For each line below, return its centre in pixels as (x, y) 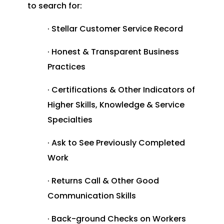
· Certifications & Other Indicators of (121, 90)
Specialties (70, 120)
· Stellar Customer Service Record (115, 29)
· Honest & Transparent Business (113, 52)
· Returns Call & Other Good (103, 181)
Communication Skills (91, 196)
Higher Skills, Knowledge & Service (116, 105)
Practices (66, 67)
